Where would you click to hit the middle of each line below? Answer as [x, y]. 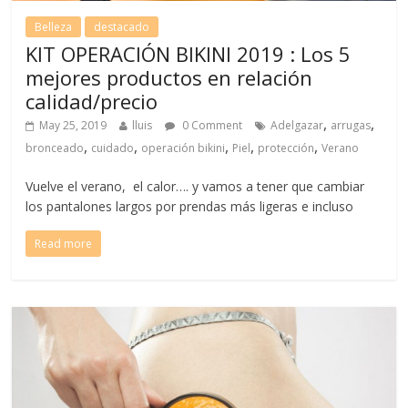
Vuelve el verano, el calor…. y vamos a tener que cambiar [195, 186]
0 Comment [211, 125]
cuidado [113, 148]
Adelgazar [297, 125]
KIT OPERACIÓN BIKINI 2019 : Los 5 [189, 53]
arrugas [351, 125]
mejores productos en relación [169, 77]
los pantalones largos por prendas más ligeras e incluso [190, 206]
